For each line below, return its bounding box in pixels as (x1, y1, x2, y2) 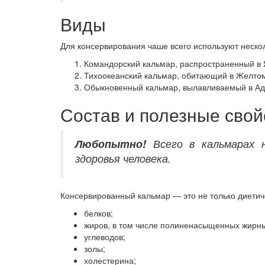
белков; (84, 206, 113, 219)
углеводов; (84, 230, 125, 243)
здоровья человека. (75, 150, 171, 166)
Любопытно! (75, 135, 146, 151)
